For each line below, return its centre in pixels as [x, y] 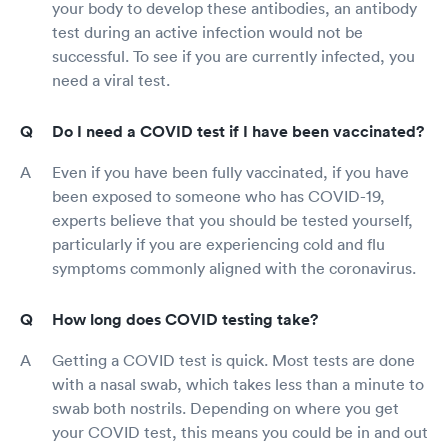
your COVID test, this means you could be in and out [240, 432]
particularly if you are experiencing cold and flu [218, 244]
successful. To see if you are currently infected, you [233, 56]
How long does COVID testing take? [185, 320]
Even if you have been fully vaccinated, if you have [230, 172]
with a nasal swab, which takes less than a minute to [238, 384]
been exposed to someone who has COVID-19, [218, 196]
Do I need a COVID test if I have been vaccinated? [238, 132]
